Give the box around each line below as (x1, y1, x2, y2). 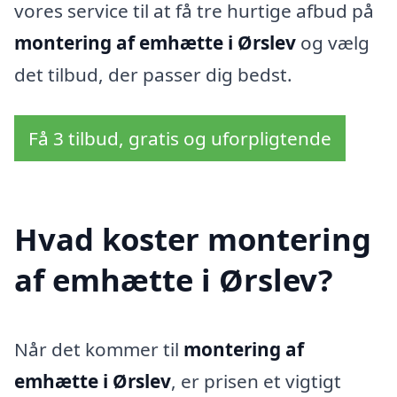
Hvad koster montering (14, 217, 371, 260)
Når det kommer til (14, 336, 183, 362)
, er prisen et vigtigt (171, 368, 341, 393)
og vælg (296, 30, 370, 56)
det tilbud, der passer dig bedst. (14, 62, 292, 88)
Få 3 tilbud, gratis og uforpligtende (28, 126, 331, 152)
